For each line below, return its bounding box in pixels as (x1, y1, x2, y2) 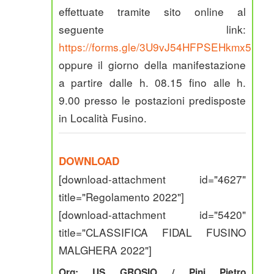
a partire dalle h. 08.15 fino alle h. (58, 75, 246, 90)
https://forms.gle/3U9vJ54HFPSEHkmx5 (58, 39, 251, 54)
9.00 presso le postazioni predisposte (58, 92, 246, 108)
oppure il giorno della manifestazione (58, 57, 246, 72)
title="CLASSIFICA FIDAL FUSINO (58, 224, 246, 240)
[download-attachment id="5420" (58, 207, 246, 222)
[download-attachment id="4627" (58, 171, 246, 187)
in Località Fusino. (58, 110, 147, 125)
